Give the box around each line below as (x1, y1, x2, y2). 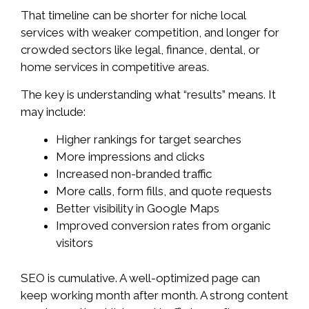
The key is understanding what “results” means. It (21, 88, 276, 102)
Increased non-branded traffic (56, 167, 212, 181)
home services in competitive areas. (21, 59, 209, 74)
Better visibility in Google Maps (56, 201, 219, 216)
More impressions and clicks (56, 150, 205, 164)
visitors (56, 236, 93, 250)
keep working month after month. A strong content (21, 288, 288, 302)
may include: (21, 105, 86, 119)
